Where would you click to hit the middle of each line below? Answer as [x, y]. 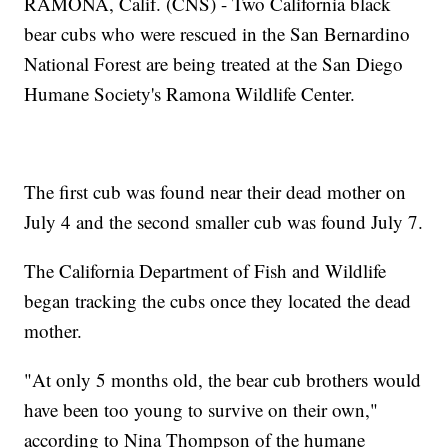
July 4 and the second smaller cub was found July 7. [224, 221]
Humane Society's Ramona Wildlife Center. [190, 93]
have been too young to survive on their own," [201, 409]
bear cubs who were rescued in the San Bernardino [217, 33]
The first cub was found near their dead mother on [215, 191]
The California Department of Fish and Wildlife [205, 270]
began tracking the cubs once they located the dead [218, 300]
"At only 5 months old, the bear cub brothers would [223, 379]
